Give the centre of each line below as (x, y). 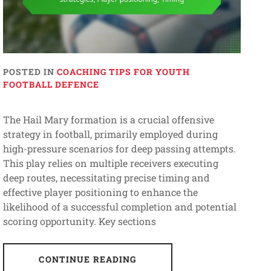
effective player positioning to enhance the (100, 192)
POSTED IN (30, 71)
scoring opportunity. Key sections (79, 221)
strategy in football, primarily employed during (110, 134)
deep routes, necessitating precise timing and (106, 177)
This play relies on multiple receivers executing (110, 163)
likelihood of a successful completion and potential (119, 206)
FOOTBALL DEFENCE (51, 84)
